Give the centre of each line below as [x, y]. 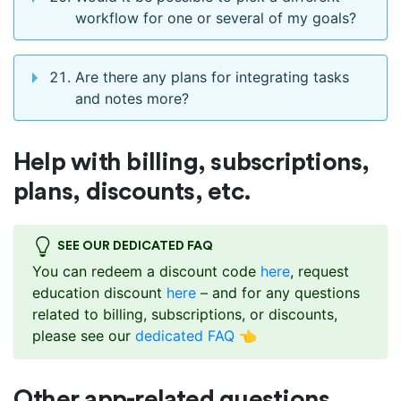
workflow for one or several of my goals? [216, 18]
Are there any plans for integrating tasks [212, 77]
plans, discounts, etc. [132, 192]
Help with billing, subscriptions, [192, 162]
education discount [99, 293]
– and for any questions [278, 293]
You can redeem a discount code [146, 272]
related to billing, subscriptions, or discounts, [185, 315]
